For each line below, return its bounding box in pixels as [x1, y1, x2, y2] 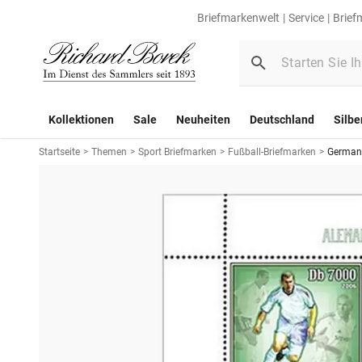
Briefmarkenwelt [197, 11, 280, 24]
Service [288, 11, 324, 24]
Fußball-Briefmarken [228, 145, 316, 158]
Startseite [39, 145, 80, 158]
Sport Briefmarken [138, 145, 217, 158]
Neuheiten [176, 112, 230, 126]
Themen [91, 145, 127, 158]
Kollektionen [48, 112, 114, 126]
